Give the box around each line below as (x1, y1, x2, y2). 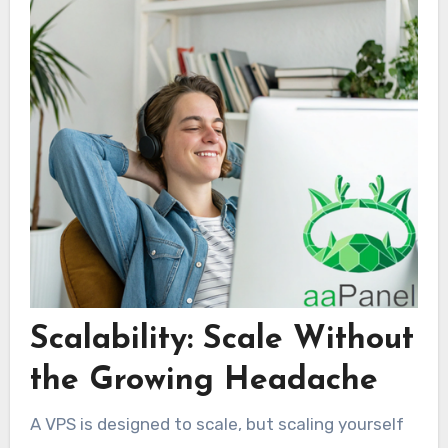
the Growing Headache (29, 365, 378, 398)
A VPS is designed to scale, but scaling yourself (29, 413, 404, 434)
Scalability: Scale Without (29, 324, 414, 357)
